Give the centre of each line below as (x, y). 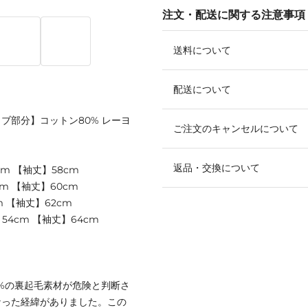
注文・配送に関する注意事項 (234, 14)
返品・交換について (217, 167)
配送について (202, 89)
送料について (202, 50)
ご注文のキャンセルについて (236, 128)
